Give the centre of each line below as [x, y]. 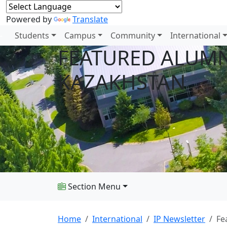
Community [133, 35]
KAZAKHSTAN [122, 82]
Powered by [30, 19]
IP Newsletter [179, 219]
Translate [90, 19]
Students [32, 35]
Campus [80, 35]
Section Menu [93, 186]
